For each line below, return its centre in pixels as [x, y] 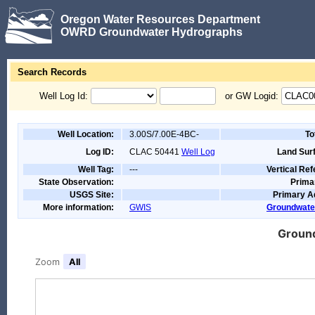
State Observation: [76, 182]
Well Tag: [96, 169]
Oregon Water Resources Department [160, 19]
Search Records [52, 72]
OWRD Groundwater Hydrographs [152, 32]
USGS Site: [92, 195]
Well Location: [86, 134]
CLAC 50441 [154, 152]
